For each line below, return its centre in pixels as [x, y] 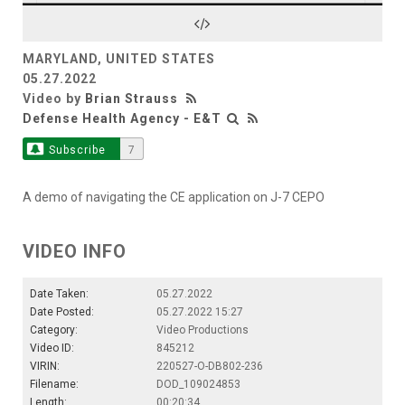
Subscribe [77, 150]
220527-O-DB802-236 [210, 366]
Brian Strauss [132, 98]
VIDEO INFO [75, 251]
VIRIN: [45, 366]
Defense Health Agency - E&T [122, 118]
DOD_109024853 [198, 384]
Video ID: [52, 348]
